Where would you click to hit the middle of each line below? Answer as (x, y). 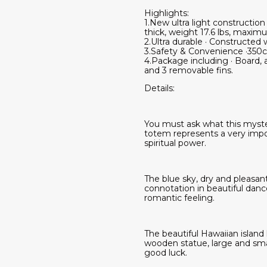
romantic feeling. (179, 198)
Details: (159, 88)
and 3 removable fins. (189, 70)
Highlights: (167, 13)
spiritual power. (175, 143)
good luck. (166, 252)
